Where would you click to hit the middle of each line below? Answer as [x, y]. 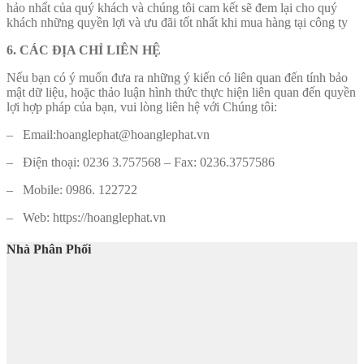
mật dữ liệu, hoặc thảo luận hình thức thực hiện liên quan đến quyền [181, 93]
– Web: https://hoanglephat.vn [86, 218]
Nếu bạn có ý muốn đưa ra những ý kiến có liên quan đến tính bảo [177, 78]
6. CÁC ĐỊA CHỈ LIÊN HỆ [84, 50]
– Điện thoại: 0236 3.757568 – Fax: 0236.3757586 [141, 162]
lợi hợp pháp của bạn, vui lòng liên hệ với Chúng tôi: [142, 107]
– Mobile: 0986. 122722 [72, 190]
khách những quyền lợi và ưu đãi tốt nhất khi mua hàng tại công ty [177, 23]
